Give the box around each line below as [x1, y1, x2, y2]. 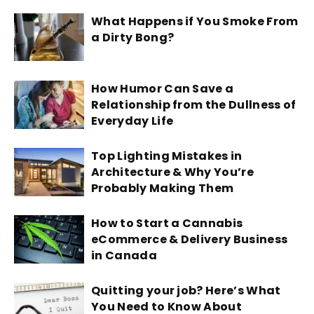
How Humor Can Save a [91, 80, 234, 97]
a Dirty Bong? [91, 29, 175, 46]
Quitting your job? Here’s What [91, 282, 281, 299]
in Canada [91, 247, 157, 264]
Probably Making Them [91, 179, 234, 196]
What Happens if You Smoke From [91, 13, 299, 29]
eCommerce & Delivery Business [91, 231, 288, 247]
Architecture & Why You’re [91, 163, 254, 180]
